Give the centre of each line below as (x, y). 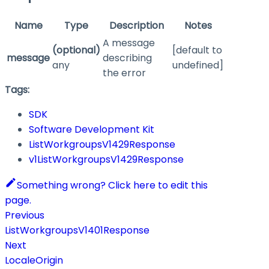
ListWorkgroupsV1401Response (77, 231)
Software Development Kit (92, 130)
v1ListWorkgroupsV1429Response (106, 160)
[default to (197, 50)
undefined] (198, 65)
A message (129, 43)
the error (124, 73)
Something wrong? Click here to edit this (112, 186)
